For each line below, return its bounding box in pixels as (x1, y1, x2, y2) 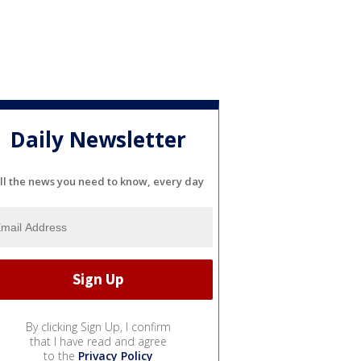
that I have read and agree (30, 333, 167, 349)
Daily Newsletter (10, 125, 186, 155)
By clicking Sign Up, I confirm (26, 318, 171, 334)
